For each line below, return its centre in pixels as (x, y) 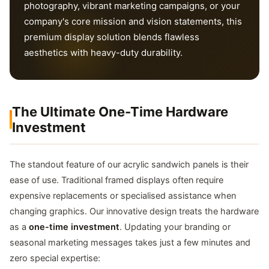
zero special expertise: (55, 258)
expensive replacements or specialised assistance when (123, 195)
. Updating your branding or (175, 227)
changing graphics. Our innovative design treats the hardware (134, 211)
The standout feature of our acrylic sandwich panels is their (129, 164)
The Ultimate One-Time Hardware (120, 111)
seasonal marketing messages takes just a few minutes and (130, 242)
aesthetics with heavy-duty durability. (103, 52)
